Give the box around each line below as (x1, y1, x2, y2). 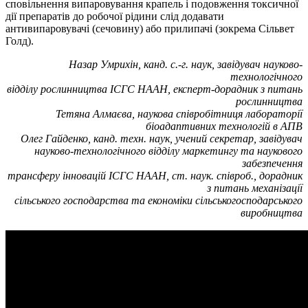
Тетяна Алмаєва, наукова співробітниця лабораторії (56, 108, 302, 120)
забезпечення (242, 157, 302, 170)
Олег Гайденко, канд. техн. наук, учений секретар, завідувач (21, 133, 302, 145)
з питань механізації (207, 182, 302, 195)
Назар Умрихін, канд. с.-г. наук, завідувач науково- (69, 58, 302, 71)
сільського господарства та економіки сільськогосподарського (14, 195, 302, 207)
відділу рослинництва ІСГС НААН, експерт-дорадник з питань (7, 83, 302, 96)
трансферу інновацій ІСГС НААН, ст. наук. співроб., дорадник (8, 170, 302, 182)
